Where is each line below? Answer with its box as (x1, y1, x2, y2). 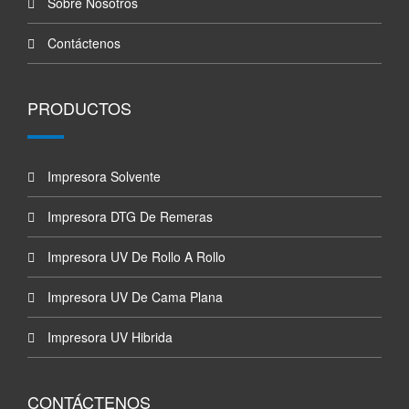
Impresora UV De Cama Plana (44, 288, 223, 306)
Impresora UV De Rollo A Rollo (44, 247, 225, 266)
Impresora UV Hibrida (44, 328, 173, 346)
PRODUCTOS (27, 96, 131, 120)
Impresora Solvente (44, 167, 161, 185)
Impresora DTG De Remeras (44, 207, 213, 225)
